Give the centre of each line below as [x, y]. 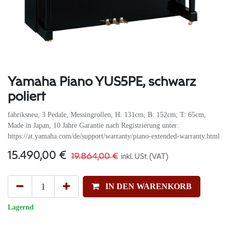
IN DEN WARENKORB [148, 186]
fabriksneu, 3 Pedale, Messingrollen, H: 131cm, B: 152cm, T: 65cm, [107, 115]
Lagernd [21, 207]
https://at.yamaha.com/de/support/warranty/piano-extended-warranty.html [114, 136]
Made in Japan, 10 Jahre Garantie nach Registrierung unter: [93, 125]
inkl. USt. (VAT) [144, 157]
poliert [27, 98]
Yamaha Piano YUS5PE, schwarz [102, 83]
